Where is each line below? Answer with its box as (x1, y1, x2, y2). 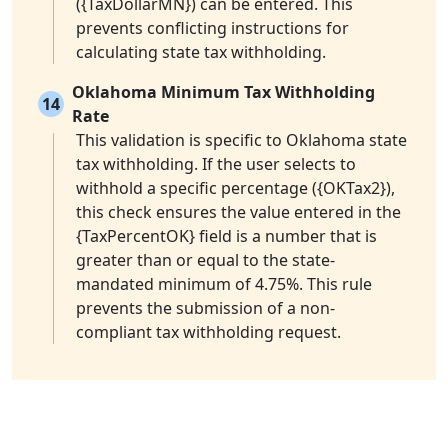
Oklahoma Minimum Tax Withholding (72, 81, 375, 104)
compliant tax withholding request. (76, 321, 341, 344)
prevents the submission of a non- (76, 297, 335, 320)
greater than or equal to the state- (76, 249, 335, 272)
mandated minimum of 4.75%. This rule (76, 273, 372, 296)
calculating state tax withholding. (76, 41, 326, 64)
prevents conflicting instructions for (76, 17, 349, 40)
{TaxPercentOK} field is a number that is (76, 225, 377, 248)
